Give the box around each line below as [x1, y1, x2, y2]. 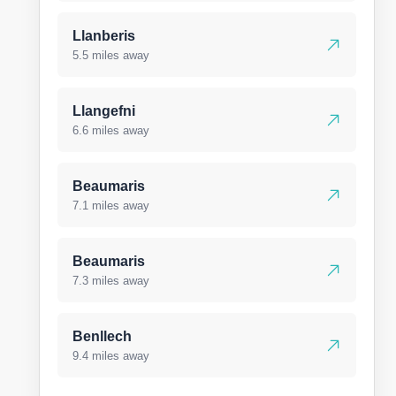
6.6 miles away [72, 124, 149, 137]
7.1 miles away [72, 199, 149, 212]
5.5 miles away [72, 49, 149, 62]
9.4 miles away [72, 349, 149, 362]
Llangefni [72, 103, 135, 118]
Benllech [72, 329, 132, 344]
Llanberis [72, 28, 135, 43]
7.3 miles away [72, 274, 149, 287]
